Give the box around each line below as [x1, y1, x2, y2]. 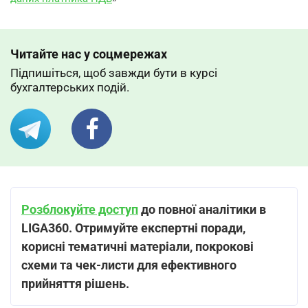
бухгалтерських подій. [10, 80, 129, 94]
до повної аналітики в [138, 202, 266, 217]
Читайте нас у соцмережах [10, 47, 167, 61]
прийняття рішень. [21, 276, 129, 291]
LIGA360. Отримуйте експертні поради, [21, 221, 245, 235]
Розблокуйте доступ [21, 202, 138, 217]
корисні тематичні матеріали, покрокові [21, 239, 254, 254]
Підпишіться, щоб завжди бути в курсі [10, 66, 217, 80]
